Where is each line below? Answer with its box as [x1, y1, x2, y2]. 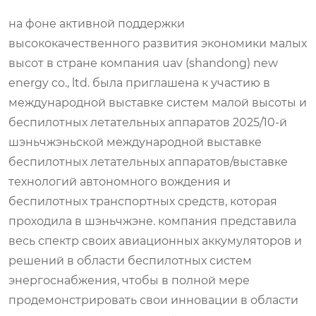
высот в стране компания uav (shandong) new [8, 56, 278, 70]
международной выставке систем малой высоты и [8, 96, 307, 109]
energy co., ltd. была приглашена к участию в [8, 76, 270, 90]
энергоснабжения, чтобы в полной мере [8, 274, 250, 287]
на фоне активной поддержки [8, 17, 185, 30]
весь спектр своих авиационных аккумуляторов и [8, 234, 302, 248]
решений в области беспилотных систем [8, 254, 252, 267]
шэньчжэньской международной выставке [8, 135, 262, 149]
